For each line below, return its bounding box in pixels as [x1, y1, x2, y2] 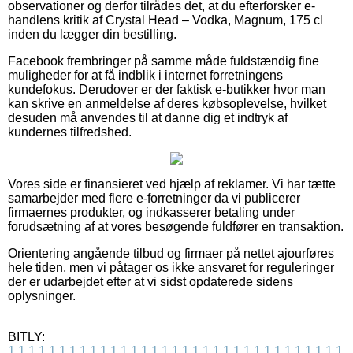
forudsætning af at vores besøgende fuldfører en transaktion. [8, 219, 344, 233]
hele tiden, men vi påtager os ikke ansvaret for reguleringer [8, 260, 334, 274]
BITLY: [8, 329, 45, 344]
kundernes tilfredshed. [8, 124, 132, 139]
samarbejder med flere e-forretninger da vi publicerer [8, 191, 300, 205]
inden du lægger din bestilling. [8, 27, 176, 41]
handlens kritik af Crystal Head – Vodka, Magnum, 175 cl [8, 13, 323, 27]
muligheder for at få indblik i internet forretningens [8, 68, 283, 82]
